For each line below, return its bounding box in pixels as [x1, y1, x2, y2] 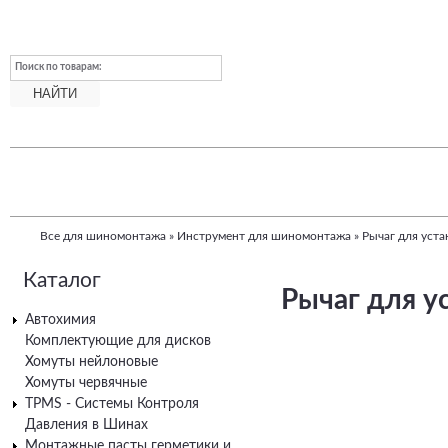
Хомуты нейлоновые [25, 354, 158, 369]
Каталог [23, 269, 101, 291]
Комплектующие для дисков [25, 333, 211, 348]
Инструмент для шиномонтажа [177, 229, 351, 242]
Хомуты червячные [25, 375, 147, 390]
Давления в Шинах [25, 417, 148, 432]
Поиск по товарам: [15, 62, 102, 72]
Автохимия [25, 312, 96, 327]
